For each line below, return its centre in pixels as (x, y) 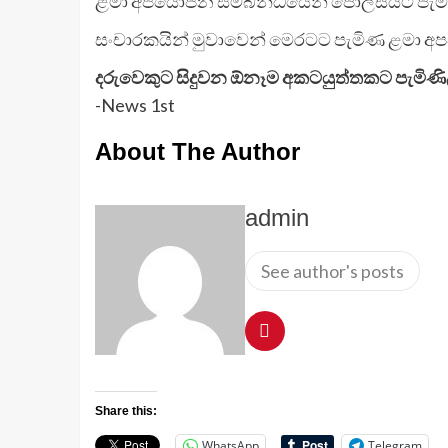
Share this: (125, 411)
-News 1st (134, 105)
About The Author (197, 152)
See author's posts (332, 271)
